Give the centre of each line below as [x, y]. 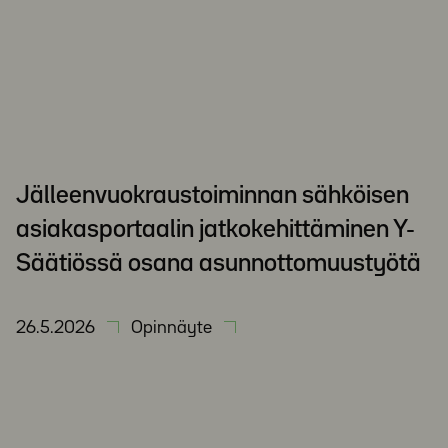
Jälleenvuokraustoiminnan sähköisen [212, 196]
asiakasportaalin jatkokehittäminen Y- [215, 230]
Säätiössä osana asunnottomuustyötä [218, 264]
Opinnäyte [171, 328]
